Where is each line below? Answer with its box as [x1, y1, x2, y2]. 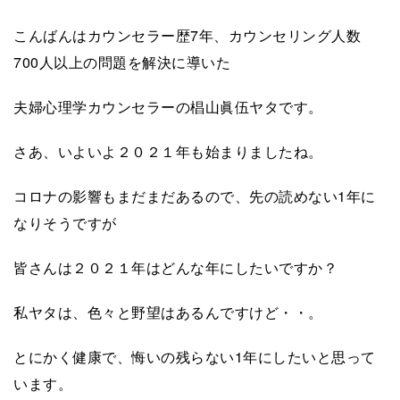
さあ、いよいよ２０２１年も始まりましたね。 [13, 140, 323, 162]
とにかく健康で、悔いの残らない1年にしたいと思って [13, 346, 376, 367]
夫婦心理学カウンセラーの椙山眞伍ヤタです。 [13, 96, 323, 117]
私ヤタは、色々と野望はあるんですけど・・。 [13, 301, 323, 322]
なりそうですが [13, 212, 117, 233]
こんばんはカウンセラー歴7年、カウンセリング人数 [13, 24, 361, 46]
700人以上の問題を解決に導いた [13, 51, 230, 72]
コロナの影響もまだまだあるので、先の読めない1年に [13, 185, 376, 206]
